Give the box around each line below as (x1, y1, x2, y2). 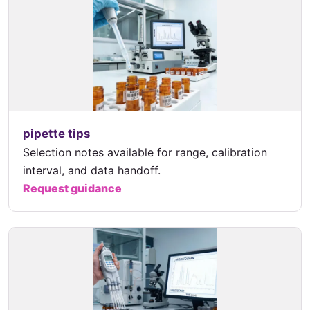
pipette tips (23, 126, 90, 140)
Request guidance (23, 181, 122, 195)
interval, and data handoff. (23, 163, 161, 177)
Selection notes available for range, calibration (23, 145, 267, 159)
